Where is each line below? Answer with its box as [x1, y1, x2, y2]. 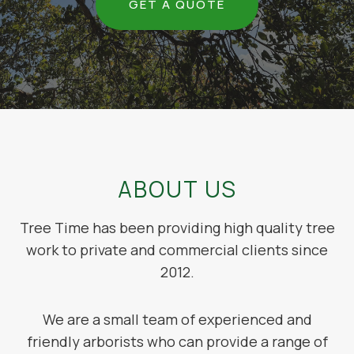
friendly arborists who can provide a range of [26, 332, 328, 351]
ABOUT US [117, 174, 237, 204]
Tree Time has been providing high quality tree [19, 218, 335, 237]
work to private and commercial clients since [26, 240, 328, 259]
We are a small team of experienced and [42, 310, 312, 329]
